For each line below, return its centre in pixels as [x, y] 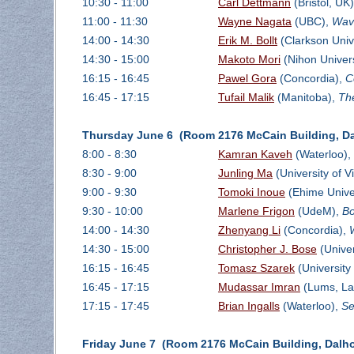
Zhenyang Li [249, 230]
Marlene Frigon [256, 211]
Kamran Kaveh [255, 154]
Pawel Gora [247, 79]
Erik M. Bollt [247, 41]
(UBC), [311, 22]
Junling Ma [245, 173]
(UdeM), [318, 211]
